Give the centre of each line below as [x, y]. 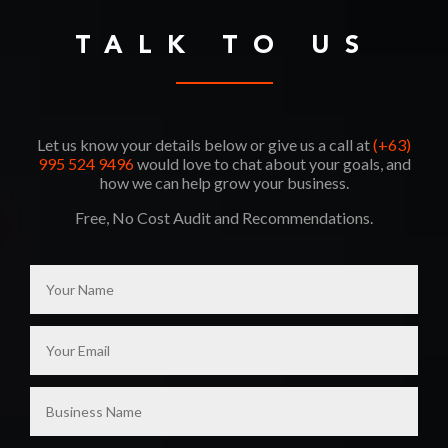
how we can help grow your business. [224, 183]
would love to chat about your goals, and [272, 164]
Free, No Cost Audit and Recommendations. [224, 218]
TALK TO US [224, 47]
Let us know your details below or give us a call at [205, 145]
